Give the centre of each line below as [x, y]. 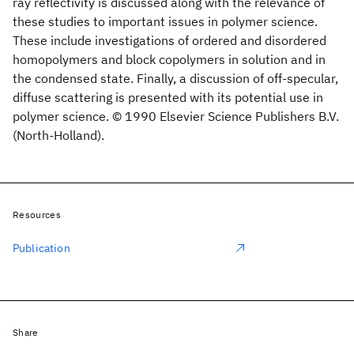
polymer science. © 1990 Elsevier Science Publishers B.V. [176, 116]
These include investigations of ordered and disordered [169, 40]
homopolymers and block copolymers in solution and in [169, 59]
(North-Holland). [58, 135]
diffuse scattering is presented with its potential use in [168, 97]
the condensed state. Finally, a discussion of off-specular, [175, 78]
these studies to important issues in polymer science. [165, 21]
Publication [41, 248]
